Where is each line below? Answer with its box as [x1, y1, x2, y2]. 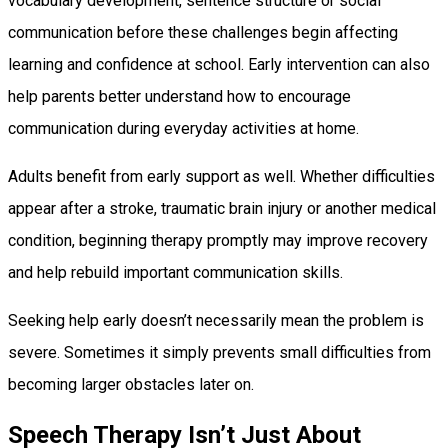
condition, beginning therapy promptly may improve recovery [8, 230, 428, 250]
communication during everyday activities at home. [8, 118, 359, 138]
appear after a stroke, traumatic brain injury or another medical [8, 198, 436, 218]
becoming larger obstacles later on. [8, 374, 254, 394]
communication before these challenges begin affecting [8, 22, 398, 42]
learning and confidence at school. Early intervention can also [8, 54, 430, 74]
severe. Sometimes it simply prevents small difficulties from [8, 342, 431, 362]
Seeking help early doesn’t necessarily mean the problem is [8, 310, 424, 330]
